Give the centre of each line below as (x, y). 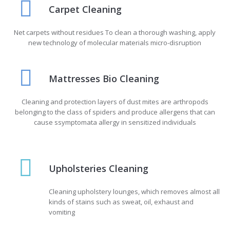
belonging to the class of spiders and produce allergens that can (115, 112)
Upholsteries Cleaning (98, 169)
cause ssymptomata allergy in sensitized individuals (115, 122)
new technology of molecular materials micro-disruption (115, 43)
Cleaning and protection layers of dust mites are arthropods (115, 102)
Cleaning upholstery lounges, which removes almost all (134, 192)
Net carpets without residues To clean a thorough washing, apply (115, 33)
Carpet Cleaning (85, 9)
